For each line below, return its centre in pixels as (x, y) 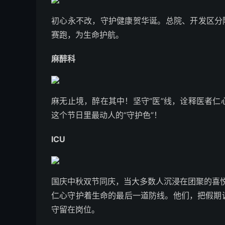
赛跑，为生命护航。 (87, 35)
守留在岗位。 (75, 209)
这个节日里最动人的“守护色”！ (106, 115)
